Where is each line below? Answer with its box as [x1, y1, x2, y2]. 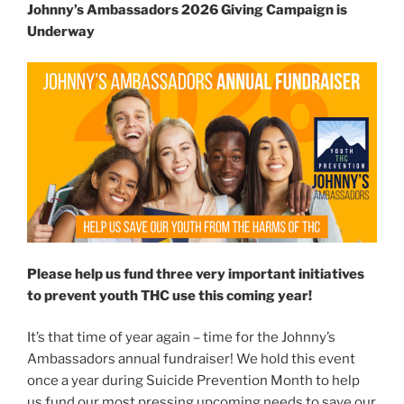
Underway [27, 23, 95, 40]
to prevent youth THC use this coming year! [27, 287, 312, 304]
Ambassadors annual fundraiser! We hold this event [27, 351, 355, 368]
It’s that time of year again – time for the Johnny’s [27, 329, 335, 346]
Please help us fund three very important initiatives [27, 265, 364, 282]
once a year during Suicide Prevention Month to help [27, 372, 360, 390]
